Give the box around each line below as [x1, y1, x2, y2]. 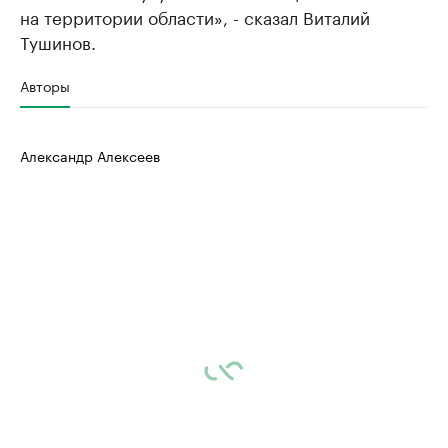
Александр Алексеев [20, 144, 160, 167]
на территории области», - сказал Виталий [20, 3, 370, 30]
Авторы [20, 74, 70, 97]
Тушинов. [20, 28, 96, 55]
